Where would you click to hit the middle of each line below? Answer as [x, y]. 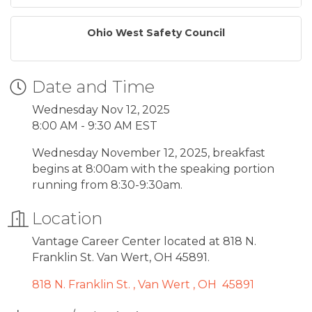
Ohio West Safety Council [156, 32]
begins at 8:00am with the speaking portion [153, 169]
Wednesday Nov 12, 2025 [101, 109]
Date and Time [93, 86]
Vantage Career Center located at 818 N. [144, 241]
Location [67, 218]
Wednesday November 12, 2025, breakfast [149, 153]
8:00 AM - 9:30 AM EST [95, 125]
